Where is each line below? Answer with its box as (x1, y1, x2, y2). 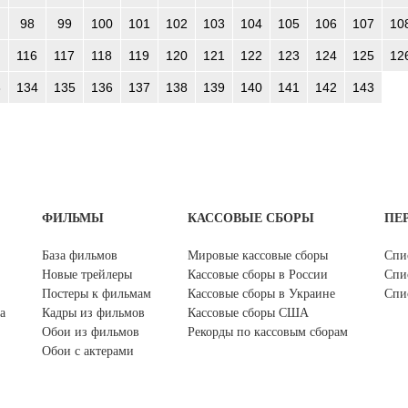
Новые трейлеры (42, 268, 132, 282)
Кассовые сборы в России (188, 268, 328, 282)
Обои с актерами (42, 344, 134, 359)
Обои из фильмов (42, 325, 139, 340)
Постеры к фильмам (42, 287, 151, 301)
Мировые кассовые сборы (188, 249, 328, 263)
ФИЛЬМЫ (42, 211, 104, 226)
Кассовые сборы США (188, 306, 309, 321)
